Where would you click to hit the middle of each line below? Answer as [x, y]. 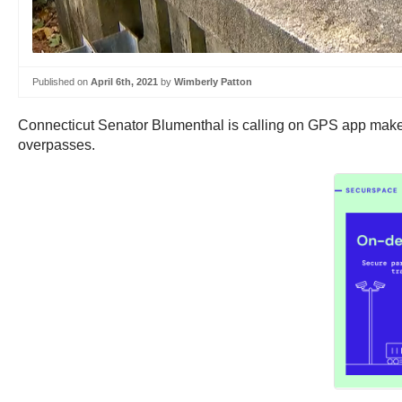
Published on [61, 82]
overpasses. [58, 144]
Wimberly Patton [213, 82]
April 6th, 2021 [124, 82]
